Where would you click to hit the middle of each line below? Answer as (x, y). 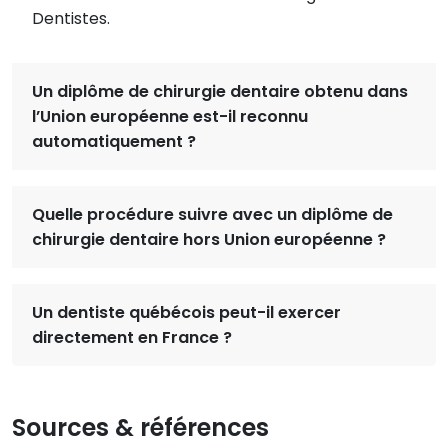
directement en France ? (132, 337)
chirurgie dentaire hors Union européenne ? (209, 239)
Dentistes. (71, 18)
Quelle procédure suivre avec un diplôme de (212, 214)
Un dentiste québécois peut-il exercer (186, 312)
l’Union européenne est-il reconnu (170, 116)
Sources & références (140, 427)
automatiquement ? (114, 141)
